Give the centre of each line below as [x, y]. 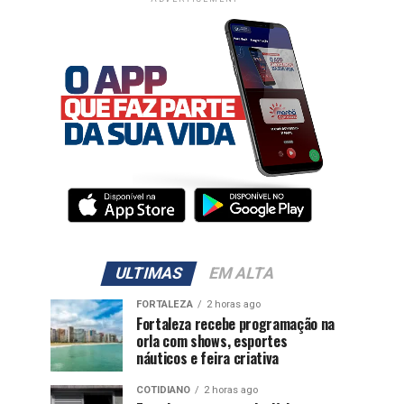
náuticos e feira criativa [207, 358]
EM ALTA [242, 273]
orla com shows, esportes [212, 340]
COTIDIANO [163, 390]
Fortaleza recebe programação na [236, 323]
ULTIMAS [149, 273]
